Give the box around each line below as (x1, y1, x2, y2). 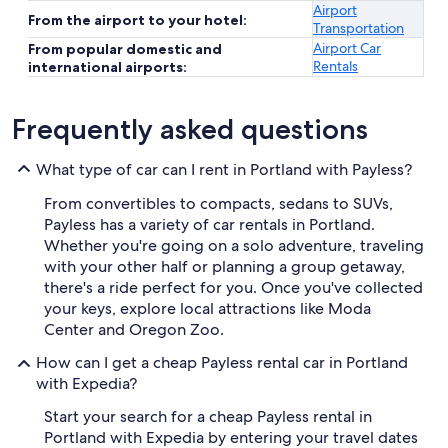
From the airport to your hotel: (28, 11, 247, 29)
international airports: (28, 58, 187, 76)
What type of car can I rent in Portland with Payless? (36, 158, 412, 180)
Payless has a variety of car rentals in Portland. (44, 214, 375, 235)
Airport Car (313, 39, 381, 57)
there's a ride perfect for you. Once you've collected (44, 277, 423, 298)
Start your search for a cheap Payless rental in (44, 406, 372, 427)
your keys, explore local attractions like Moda (44, 298, 371, 319)
